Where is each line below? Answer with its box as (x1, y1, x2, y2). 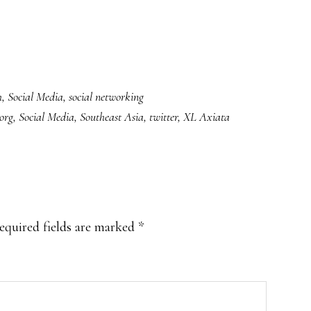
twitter (149, 109, 178, 124)
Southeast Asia (80, 109, 144, 124)
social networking (69, 89, 144, 104)
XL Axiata (183, 109, 230, 124)
